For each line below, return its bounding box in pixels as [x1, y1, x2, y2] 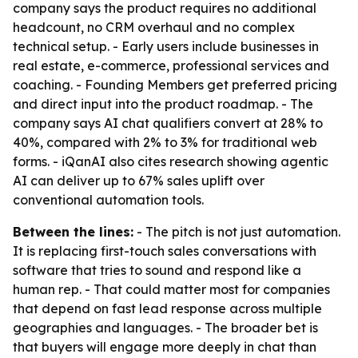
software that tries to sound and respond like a [13, 262, 301, 278]
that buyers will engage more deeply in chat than [13, 339, 316, 355]
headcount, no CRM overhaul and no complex [13, 19, 295, 35]
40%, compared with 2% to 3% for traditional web [13, 134, 317, 150]
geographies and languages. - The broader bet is [13, 320, 318, 336]
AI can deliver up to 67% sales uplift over [13, 173, 265, 189]
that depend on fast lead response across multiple [13, 300, 322, 316]
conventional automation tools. [13, 192, 204, 208]
